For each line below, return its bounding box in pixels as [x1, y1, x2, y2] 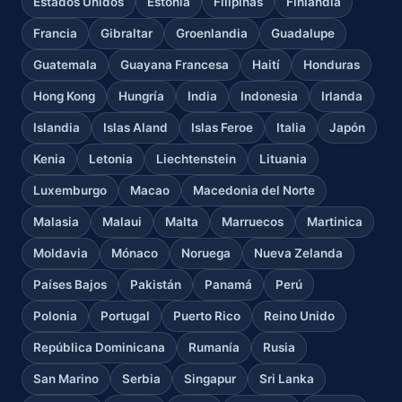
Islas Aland [103, 119, 168, 135]
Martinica [307, 214, 363, 229]
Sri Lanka [259, 371, 314, 386]
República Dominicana [33, 339, 165, 354]
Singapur [184, 371, 236, 386]
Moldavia [33, 245, 88, 260]
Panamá [205, 276, 252, 292]
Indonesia [240, 88, 298, 103]
